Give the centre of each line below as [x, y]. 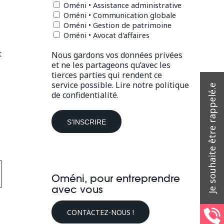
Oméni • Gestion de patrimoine [117, 25]
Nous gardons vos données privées [117, 55]
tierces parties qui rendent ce [107, 75]
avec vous [77, 189]
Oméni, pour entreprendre [116, 178]
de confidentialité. [85, 95]
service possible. [84, 85]
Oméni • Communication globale [119, 15]
